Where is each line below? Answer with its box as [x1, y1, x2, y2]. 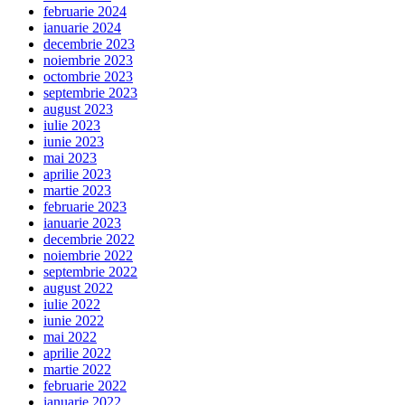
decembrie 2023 [43, 35, 135, 52]
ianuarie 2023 [43, 214, 121, 231]
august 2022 [43, 279, 113, 296]
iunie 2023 [43, 133, 104, 149]
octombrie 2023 [43, 68, 133, 84]
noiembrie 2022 [43, 247, 133, 263]
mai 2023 [43, 149, 97, 165]
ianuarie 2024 [43, 19, 121, 35]
